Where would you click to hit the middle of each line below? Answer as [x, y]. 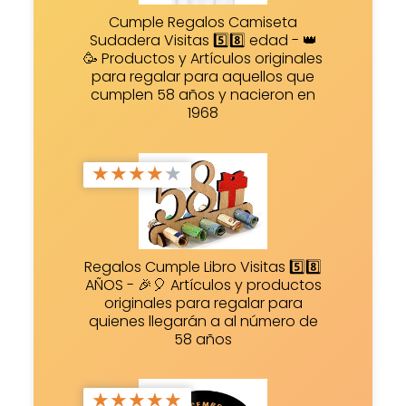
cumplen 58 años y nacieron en [203, 94]
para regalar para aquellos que [203, 76]
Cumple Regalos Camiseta [203, 22]
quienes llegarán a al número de [203, 321]
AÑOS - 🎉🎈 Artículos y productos [203, 285]
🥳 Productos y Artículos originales [203, 58]
